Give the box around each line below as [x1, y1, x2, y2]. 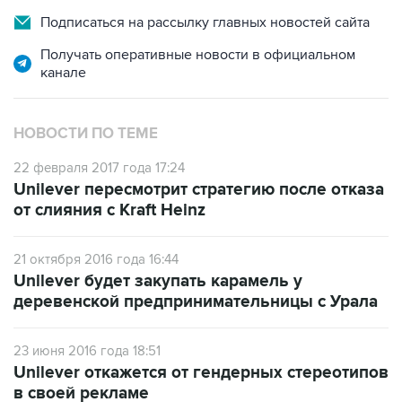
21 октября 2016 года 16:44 [13, 251, 179, 267]
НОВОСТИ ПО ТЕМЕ [13, 125, 158, 143]
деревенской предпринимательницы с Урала [13, 292, 378, 312]
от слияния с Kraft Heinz [13, 200, 205, 221]
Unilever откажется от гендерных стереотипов [13, 363, 389, 383]
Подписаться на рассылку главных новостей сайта [40, 13, 370, 31]
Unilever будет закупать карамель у [13, 271, 302, 292]
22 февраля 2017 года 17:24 [13, 160, 185, 176]
